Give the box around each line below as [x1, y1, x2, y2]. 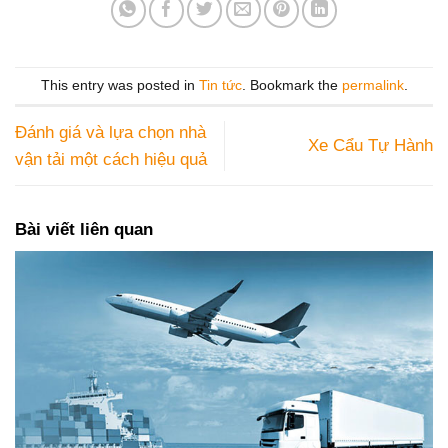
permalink [341, 77, 404, 93]
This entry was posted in [40, 77, 199, 93]
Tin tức [198, 77, 242, 93]
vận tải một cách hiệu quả [15, 149, 207, 169]
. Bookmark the [241, 77, 342, 93]
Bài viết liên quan [15, 219, 153, 239]
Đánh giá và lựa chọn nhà [15, 122, 206, 142]
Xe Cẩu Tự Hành [308, 136, 433, 156]
